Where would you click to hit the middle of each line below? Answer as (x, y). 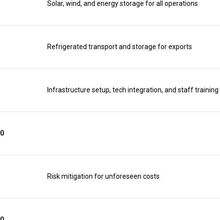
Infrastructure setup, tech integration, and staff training (133, 90)
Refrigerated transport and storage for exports (120, 47)
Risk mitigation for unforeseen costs (103, 176)
